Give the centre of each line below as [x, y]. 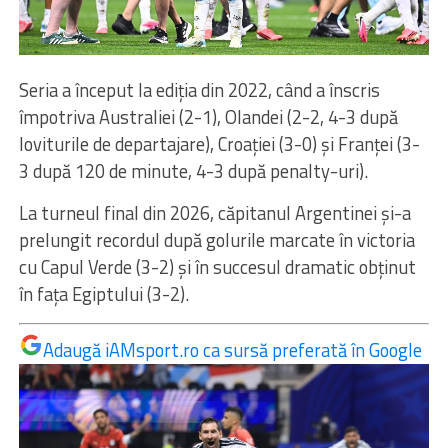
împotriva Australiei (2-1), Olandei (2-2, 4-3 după [208, 117]
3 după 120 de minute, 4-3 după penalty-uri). [193, 171]
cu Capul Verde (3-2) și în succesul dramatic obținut [217, 267]
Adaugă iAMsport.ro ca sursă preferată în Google [232, 350]
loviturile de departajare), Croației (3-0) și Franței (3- [219, 144]
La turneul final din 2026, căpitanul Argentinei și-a [214, 213]
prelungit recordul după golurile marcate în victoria [216, 240]
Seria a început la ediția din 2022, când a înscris [199, 90]
